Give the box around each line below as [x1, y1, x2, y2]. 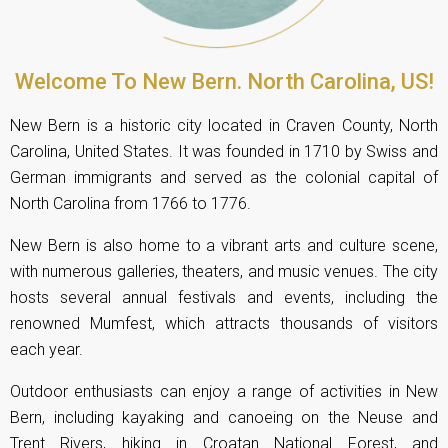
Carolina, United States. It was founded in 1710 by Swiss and [10, 142, 438, 162]
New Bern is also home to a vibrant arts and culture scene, [10, 236, 438, 256]
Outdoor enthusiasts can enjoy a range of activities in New [10, 382, 438, 402]
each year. [10, 340, 83, 360]
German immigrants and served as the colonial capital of [10, 168, 438, 188]
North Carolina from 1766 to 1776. [10, 194, 251, 214]
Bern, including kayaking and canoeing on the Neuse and [10, 408, 438, 428]
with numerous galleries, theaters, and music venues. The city [10, 262, 438, 282]
